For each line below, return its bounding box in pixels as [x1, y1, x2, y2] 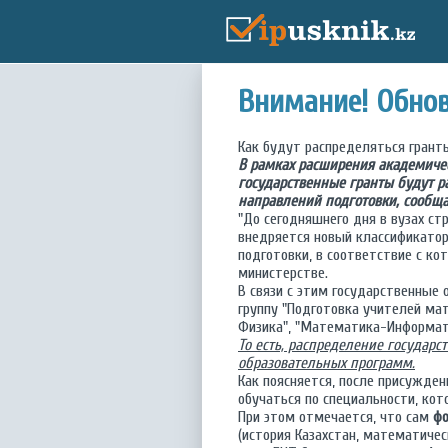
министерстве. [238, 264, 328, 282]
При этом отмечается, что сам [238, 408, 433, 426]
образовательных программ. [238, 354, 415, 372]
